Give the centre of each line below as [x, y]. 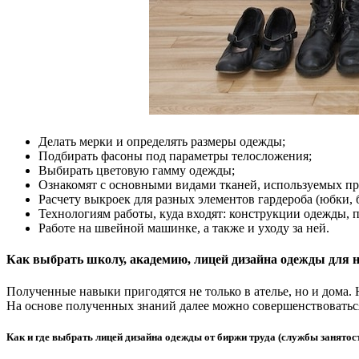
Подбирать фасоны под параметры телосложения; [175, 156]
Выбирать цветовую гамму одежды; [137, 171]
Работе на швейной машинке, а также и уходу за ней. [184, 228]
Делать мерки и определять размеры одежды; [162, 142]
